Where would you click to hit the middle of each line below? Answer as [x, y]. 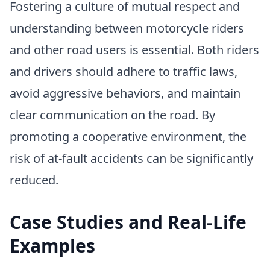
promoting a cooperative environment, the [128, 136]
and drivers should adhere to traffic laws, [124, 71]
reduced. [34, 180]
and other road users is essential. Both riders [134, 49]
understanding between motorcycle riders [127, 28]
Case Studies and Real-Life [128, 222]
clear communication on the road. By [112, 115]
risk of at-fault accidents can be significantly [131, 158]
